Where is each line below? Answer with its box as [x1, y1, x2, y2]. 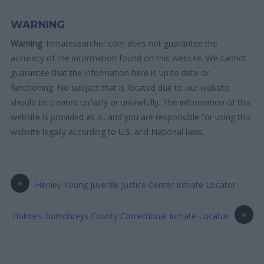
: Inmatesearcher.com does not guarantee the [42, 37, 218, 49]
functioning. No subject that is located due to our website [11, 81, 230, 93]
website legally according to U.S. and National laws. [11, 126, 205, 137]
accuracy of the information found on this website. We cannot [11, 52, 247, 64]
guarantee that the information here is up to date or [11, 67, 210, 78]
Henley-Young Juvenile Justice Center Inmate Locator [35, 179, 236, 190]
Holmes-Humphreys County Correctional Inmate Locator [12, 210, 229, 222]
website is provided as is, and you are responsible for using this [11, 111, 252, 123]
